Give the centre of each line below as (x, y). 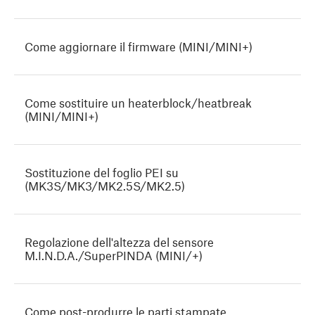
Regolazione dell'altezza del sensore (119, 242)
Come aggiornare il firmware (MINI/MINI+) (139, 47)
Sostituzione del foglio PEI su (102, 173)
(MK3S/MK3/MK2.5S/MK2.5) (105, 186)
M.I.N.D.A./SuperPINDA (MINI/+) (114, 256)
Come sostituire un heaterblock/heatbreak (138, 103)
